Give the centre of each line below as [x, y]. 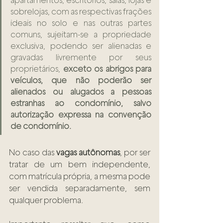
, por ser [135, 153]
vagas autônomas [88, 153]
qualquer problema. [47, 201]
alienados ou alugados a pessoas [81, 92]
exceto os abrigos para [107, 69]
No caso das [33, 153]
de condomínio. [41, 126]
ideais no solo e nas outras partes [81, 23]
